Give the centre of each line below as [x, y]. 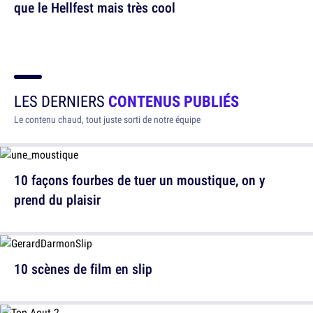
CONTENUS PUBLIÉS [174, 101]
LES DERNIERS [61, 101]
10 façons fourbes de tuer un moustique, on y [139, 180]
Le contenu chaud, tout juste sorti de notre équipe [107, 120]
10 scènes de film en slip [83, 269]
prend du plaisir [57, 200]
